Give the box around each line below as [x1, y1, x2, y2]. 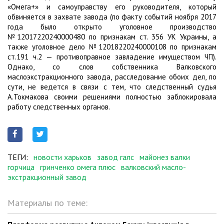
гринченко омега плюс [40, 161, 115, 172]
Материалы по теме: [7, 196, 87, 208]
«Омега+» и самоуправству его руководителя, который [7, 1, 216, 11]
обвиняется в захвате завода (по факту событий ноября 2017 [7, 11, 216, 21]
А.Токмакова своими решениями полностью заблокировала [7, 91, 216, 101]
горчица [7, 161, 34, 172]
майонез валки [139, 151, 190, 162]
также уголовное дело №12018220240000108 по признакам [7, 41, 216, 51]
